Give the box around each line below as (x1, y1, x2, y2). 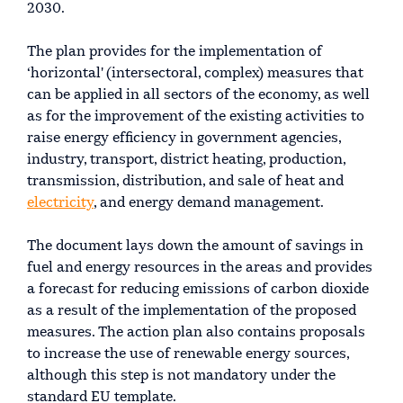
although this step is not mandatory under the (27, 368, 336, 383)
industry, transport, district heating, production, (27, 152, 345, 167)
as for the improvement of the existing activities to (27, 109, 364, 124)
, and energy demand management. (94, 195, 324, 210)
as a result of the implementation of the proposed (27, 303, 356, 318)
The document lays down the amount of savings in (27, 238, 363, 254)
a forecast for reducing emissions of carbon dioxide (27, 282, 369, 297)
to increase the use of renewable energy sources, (27, 346, 349, 362)
